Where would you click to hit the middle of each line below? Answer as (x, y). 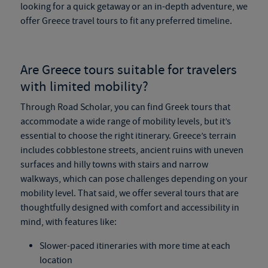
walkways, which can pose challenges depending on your (134, 179)
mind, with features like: (68, 222)
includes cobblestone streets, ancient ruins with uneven (132, 150)
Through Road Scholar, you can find (92, 107)
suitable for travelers (175, 70)
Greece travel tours (80, 21)
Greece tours (78, 70)
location (56, 260)
